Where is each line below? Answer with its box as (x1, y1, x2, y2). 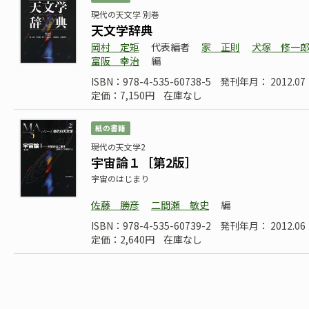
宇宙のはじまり (91, 172, 149, 184)
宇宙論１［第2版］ (91, 153, 197, 171)
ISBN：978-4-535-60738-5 (91, 74, 211, 88)
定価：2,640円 (91, 232, 154, 246)
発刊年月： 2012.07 (220, 74, 306, 88)
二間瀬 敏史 (151, 198, 209, 212)
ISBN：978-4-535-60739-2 (91, 219, 211, 232)
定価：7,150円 (91, 88, 154, 102)
